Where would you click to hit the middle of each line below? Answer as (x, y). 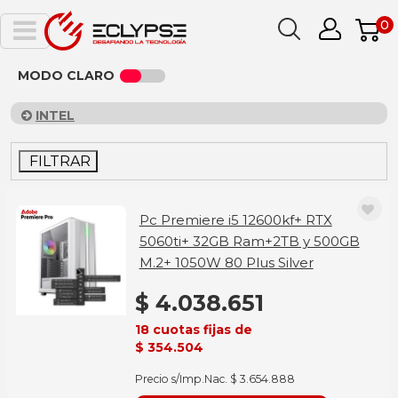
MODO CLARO (66, 76)
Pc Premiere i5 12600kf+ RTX (235, 220)
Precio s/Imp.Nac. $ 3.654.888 (215, 379)
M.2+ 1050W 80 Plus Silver (226, 263)
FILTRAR (58, 161)
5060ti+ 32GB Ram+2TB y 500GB (249, 241)
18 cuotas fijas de (193, 330)
